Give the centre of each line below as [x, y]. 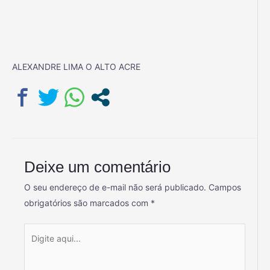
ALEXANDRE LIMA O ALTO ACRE [76, 67]
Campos [225, 187]
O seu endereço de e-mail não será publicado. [115, 187]
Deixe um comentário [97, 167]
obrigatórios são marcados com [87, 203]
